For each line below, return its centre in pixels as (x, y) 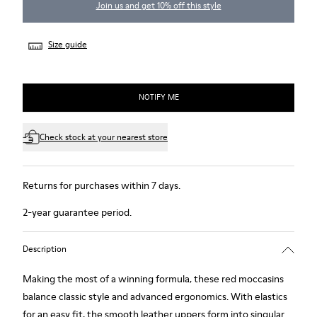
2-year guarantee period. (77, 212)
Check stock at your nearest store (104, 137)
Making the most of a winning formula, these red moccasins (153, 278)
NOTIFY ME (158, 97)
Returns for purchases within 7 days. (102, 185)
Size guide (68, 44)
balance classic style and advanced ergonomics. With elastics (155, 296)
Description (45, 249)
